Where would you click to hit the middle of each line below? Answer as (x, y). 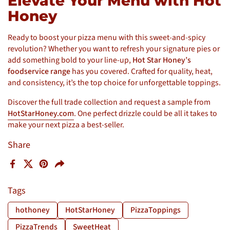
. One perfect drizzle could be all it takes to (146, 113)
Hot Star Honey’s (162, 60)
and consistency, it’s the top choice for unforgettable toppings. (114, 82)
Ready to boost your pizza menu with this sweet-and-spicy (107, 37)
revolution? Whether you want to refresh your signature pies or (114, 49)
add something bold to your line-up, (70, 60)
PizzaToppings (156, 210)
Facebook (29, 169)
